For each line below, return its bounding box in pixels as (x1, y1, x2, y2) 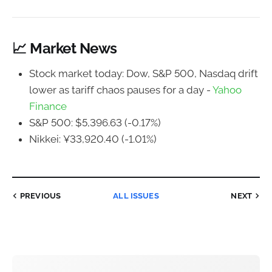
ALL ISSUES (113, 191, 159, 200)
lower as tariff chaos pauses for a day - (29, 83, 212, 96)
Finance (29, 100, 67, 112)
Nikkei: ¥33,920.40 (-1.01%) (29, 132, 157, 145)
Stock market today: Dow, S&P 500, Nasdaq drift (29, 67, 258, 80)
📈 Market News (12, 40, 117, 58)
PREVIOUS (20, 191, 61, 200)
